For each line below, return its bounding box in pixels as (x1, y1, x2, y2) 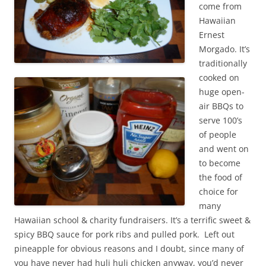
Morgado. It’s (199, 43, 250, 55)
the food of (199, 172, 242, 183)
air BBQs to (199, 100, 243, 112)
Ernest (199, 29, 224, 41)
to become (199, 157, 240, 169)
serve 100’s (199, 115, 242, 126)
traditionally (199, 58, 249, 69)
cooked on (199, 72, 239, 84)
